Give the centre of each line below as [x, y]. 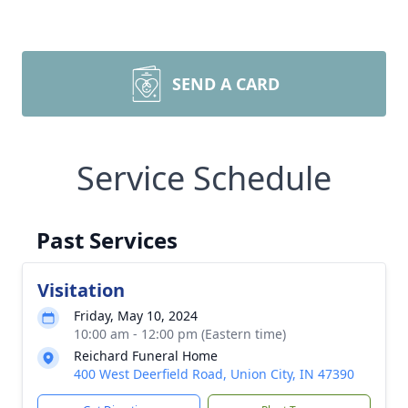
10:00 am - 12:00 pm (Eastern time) [180, 334]
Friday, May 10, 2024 [136, 316]
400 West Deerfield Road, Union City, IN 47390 [214, 374]
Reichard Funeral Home [146, 356]
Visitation [81, 290]
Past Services [107, 240]
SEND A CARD [226, 84]
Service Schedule [204, 178]
